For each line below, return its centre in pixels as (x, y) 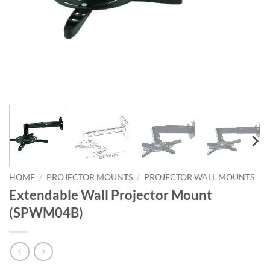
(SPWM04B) (46, 213)
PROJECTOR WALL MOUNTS (199, 177)
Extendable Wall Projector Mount (111, 195)
